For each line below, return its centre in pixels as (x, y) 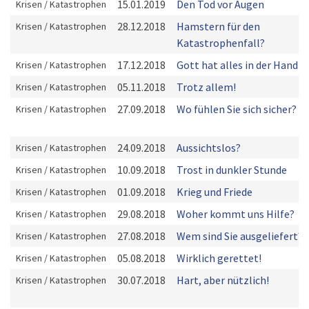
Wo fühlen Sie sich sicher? (237, 109)
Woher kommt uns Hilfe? (236, 214)
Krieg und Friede (215, 192)
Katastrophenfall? (221, 43)
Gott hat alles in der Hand (237, 65)
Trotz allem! (206, 87)
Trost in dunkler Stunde (232, 170)
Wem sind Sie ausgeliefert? (240, 236)
